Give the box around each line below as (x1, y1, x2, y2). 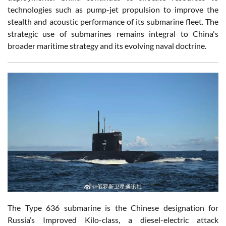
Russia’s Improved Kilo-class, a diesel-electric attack (8, 214, 218, 224)
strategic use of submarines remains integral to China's (8, 29, 218, 39)
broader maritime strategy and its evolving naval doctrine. (8, 41, 206, 51)
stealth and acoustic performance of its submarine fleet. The (8, 17, 218, 27)
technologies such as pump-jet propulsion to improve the (8, 5, 218, 15)
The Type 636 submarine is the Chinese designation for (8, 202, 218, 212)
